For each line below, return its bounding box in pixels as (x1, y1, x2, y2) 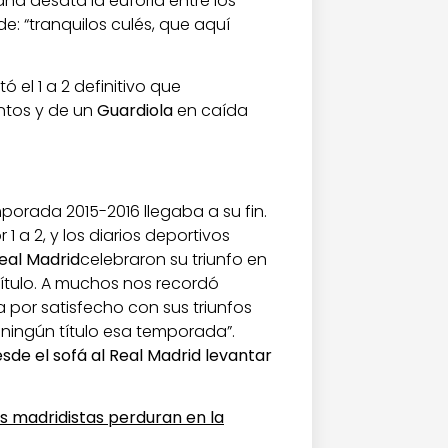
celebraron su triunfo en (80, 247, 267, 271)
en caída (173, 98, 248, 122)
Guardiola (97, 98, 173, 122)
